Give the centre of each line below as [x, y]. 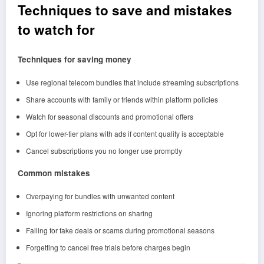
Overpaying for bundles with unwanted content [100, 196]
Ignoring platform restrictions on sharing [89, 213]
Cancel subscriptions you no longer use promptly [104, 150]
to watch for [56, 30]
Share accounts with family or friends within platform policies [122, 99]
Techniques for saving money [75, 59]
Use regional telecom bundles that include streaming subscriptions [132, 82]
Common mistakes [54, 173]
